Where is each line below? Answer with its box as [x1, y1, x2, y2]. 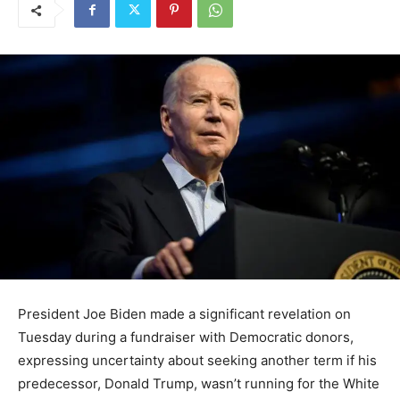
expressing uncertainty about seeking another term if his [18, 352, 377, 370]
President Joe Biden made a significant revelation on [18, 305, 351, 323]
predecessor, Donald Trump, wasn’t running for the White [18, 375, 379, 393]
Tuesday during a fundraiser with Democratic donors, [18, 329, 354, 346]
